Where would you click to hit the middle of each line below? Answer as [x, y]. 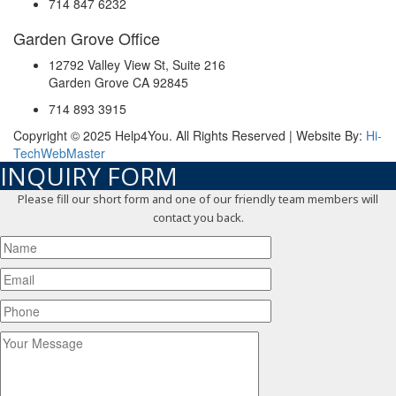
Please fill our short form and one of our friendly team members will [198, 199]
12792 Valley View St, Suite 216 [137, 65]
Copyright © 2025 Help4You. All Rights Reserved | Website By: [190, 136]
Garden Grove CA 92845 [118, 83]
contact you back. [198, 218]
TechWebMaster [59, 153]
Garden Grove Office [87, 38]
